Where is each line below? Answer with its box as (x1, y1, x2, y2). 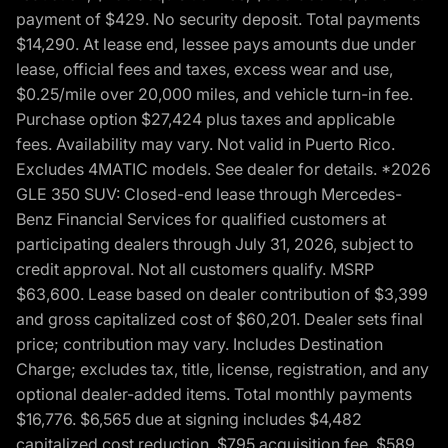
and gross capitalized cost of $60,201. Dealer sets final (16, 308, 423, 329)
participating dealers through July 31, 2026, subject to (16, 233, 414, 254)
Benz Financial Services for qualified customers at (16, 208, 386, 229)
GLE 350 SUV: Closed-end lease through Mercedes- (16, 183, 402, 204)
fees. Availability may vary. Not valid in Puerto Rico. (16, 133, 395, 154)
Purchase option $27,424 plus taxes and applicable (16, 108, 395, 129)
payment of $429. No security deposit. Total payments (16, 8, 420, 29)
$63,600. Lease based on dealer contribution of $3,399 (16, 283, 428, 304)
